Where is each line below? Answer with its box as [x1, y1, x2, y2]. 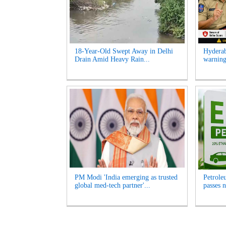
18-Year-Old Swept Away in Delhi [75, 47, 173, 55]
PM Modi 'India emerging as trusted [75, 174, 178, 181]
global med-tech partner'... [75, 182, 150, 189]
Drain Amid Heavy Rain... [75, 55, 150, 63]
